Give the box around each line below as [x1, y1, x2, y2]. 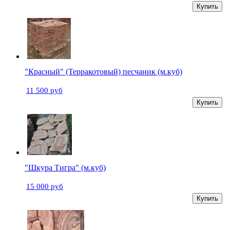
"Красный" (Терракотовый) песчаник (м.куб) [25, 67, 182, 76]
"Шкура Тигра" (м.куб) [25, 163, 106, 172]
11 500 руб [26, 86, 63, 94]
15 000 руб [26, 182, 63, 190]
